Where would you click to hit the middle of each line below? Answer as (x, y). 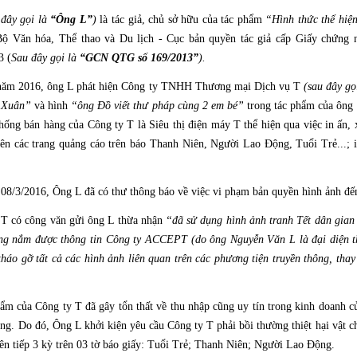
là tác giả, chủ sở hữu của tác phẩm (181, 20)
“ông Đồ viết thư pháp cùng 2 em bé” (157, 106)
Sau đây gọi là (45, 58)
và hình (51, 106)
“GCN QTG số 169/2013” (139, 58)
